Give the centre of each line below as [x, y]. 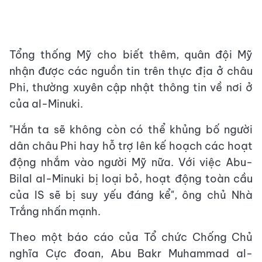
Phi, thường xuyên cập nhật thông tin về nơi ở [131, 88]
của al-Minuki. [46, 104]
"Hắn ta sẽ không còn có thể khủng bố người [131, 130]
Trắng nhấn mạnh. [55, 212]
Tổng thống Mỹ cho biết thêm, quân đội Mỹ [131, 55]
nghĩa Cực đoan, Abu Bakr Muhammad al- [131, 254]
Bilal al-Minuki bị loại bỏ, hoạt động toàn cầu [131, 179]
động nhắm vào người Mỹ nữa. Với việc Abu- [131, 163]
